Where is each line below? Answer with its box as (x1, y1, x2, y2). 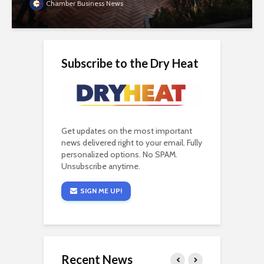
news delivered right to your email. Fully (61, 137, 202, 148)
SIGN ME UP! (80, 186, 122, 196)
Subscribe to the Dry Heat (61, 56, 199, 71)
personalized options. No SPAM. (61, 149, 177, 160)
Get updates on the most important (61, 126, 192, 137)
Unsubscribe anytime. (61, 161, 140, 172)
